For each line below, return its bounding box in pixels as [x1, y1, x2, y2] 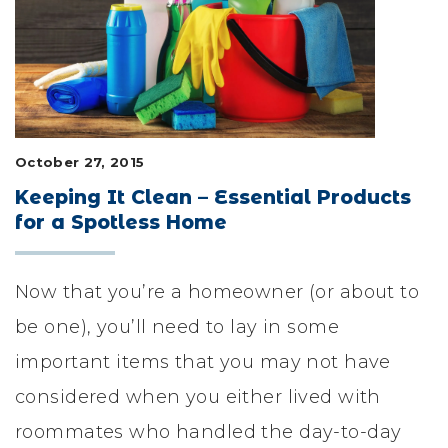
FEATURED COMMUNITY [45, 63, 249, 78]
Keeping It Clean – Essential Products [15, 186, 411, 209]
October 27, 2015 [15, 154, 145, 170]
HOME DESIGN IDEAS [45, 116, 224, 131]
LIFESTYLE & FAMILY [45, 10, 226, 25]
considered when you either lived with [15, 386, 381, 408]
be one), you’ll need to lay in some [15, 316, 340, 338]
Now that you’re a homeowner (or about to [15, 281, 420, 303]
